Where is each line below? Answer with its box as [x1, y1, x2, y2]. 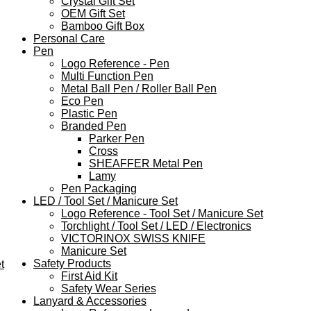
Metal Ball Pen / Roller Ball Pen [61, 82, 217, 94]
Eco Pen [61, 94, 103, 107]
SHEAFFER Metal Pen [89, 157, 203, 169]
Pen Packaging [61, 182, 137, 194]
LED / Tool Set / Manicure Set [33, 194, 178, 207]
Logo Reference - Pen [61, 57, 169, 69]
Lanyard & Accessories [33, 294, 146, 307]
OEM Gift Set [61, 7, 125, 19]
